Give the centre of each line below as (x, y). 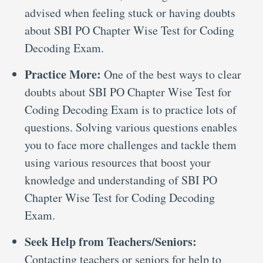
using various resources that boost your (118, 162)
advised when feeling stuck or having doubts (130, 13)
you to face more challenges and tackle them (131, 145)
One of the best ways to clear (173, 74)
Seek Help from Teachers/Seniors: (111, 242)
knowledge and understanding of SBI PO (121, 180)
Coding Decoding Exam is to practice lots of (131, 109)
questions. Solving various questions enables (131, 127)
